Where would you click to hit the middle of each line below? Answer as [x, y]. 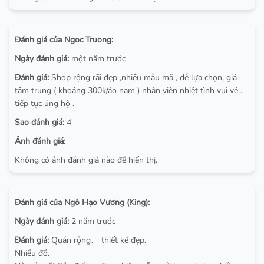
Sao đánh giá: [39, 122]
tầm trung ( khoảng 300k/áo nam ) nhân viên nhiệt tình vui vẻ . [128, 90]
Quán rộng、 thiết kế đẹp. [98, 240]
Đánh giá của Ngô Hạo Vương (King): [82, 202]
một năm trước [97, 58]
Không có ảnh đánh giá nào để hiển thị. [86, 160]
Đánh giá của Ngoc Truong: [64, 39]
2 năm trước [92, 221]
